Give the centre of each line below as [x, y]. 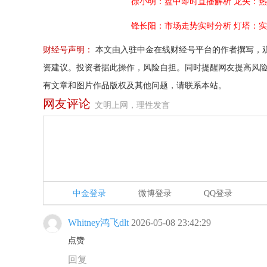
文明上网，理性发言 [132, 105]
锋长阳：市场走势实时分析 [181, 26]
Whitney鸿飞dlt [98, 223]
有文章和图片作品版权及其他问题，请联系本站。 [135, 86]
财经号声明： [68, 50]
